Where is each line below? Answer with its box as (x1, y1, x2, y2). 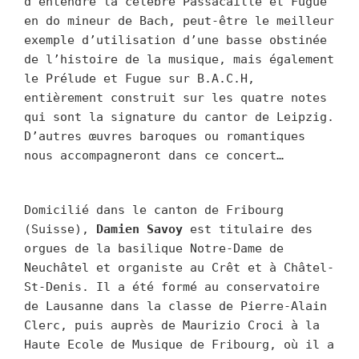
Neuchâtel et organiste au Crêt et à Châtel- (24, 260, 334, 275)
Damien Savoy (96, 221, 183, 236)
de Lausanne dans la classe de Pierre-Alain (24, 298, 327, 313)
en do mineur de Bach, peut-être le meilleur (24, 13, 334, 28)
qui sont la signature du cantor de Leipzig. (24, 109, 334, 124)
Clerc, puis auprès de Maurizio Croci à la (24, 317, 320, 333)
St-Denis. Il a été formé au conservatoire (24, 279, 320, 294)
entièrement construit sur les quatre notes (24, 90, 327, 105)
